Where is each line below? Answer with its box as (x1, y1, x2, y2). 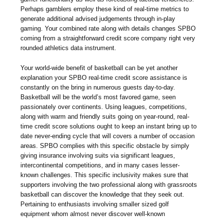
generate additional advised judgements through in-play (20, 15, 176, 22)
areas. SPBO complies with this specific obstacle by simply (20, 142, 190, 149)
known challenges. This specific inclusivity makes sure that (20, 171, 189, 179)
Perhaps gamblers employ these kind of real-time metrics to (20, 5, 189, 13)
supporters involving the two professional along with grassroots (20, 181, 198, 188)
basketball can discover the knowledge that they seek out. (20, 190, 185, 198)
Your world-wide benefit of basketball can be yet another (20, 64, 178, 72)
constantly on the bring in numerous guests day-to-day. (20, 83, 176, 91)
